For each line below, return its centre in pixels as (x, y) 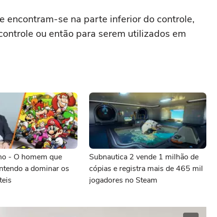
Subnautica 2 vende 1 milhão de (144, 157)
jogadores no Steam (123, 180)
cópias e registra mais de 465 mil (146, 169)
